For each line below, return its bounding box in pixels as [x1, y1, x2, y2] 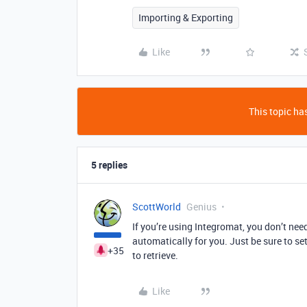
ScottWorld [132, 200, 181, 213]
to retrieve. [132, 249, 178, 262]
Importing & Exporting [138, 11, 233, 24]
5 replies [91, 158, 127, 171]
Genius [186, 200, 217, 213]
